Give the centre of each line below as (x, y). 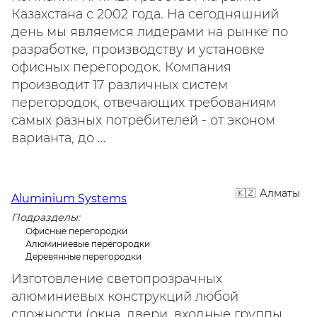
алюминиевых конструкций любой (125, 296)
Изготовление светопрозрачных (117, 279)
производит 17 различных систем (120, 85)
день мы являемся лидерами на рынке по (150, 32)
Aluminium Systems (69, 198)
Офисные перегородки (76, 231)
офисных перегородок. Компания (121, 67)
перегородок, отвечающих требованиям (144, 103)
